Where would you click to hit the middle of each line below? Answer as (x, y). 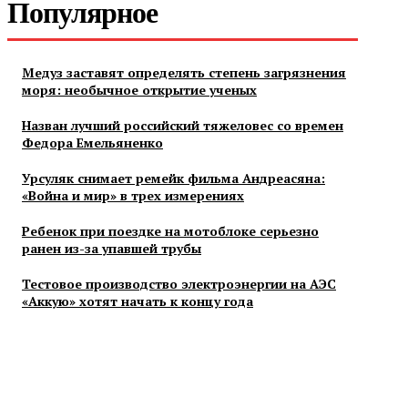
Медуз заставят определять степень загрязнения (184, 72)
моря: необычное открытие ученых (139, 90)
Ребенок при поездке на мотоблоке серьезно (170, 231)
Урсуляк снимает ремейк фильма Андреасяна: (173, 178)
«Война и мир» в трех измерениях (133, 195)
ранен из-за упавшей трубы (112, 248)
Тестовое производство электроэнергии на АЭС (179, 284)
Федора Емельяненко (92, 143)
